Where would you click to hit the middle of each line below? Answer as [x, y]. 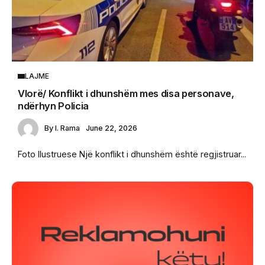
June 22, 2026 [112, 128]
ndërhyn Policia [54, 106]
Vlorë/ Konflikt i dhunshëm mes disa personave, [126, 94]
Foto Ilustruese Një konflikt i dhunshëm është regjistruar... [132, 154]
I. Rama [67, 128]
